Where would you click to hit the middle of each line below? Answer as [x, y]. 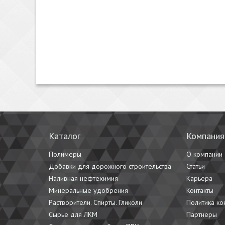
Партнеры [202, 214]
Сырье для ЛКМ [73, 214]
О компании [204, 154]
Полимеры [65, 154]
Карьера [199, 178]
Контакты [200, 190]
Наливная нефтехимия [83, 178]
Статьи [196, 166]
